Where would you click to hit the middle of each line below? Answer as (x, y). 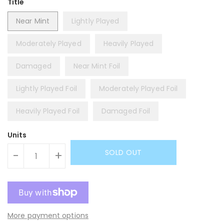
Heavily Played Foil (48, 111)
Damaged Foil (126, 111)
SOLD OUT (123, 153)
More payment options (48, 216)
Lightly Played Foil (46, 89)
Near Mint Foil (97, 66)
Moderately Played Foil (138, 89)
